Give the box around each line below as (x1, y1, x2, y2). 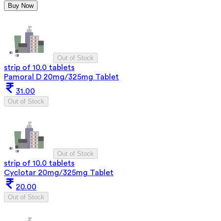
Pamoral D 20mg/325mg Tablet (4, 73, 119, 81)
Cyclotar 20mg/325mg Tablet (4, 168, 113, 177)
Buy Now (8, 1, 34, 9)
